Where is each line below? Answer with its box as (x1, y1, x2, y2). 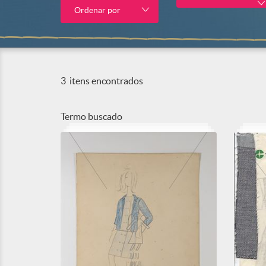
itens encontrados (68, 75, 143, 86)
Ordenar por (74, 5, 121, 15)
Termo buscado (61, 111, 122, 122)
